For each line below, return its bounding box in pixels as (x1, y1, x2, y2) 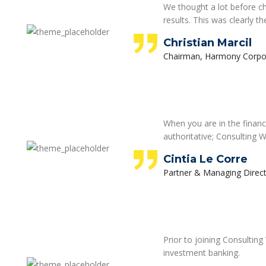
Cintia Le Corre (163, 153, 248, 166)
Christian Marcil (163, 36, 252, 49)
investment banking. (163, 247, 240, 258)
